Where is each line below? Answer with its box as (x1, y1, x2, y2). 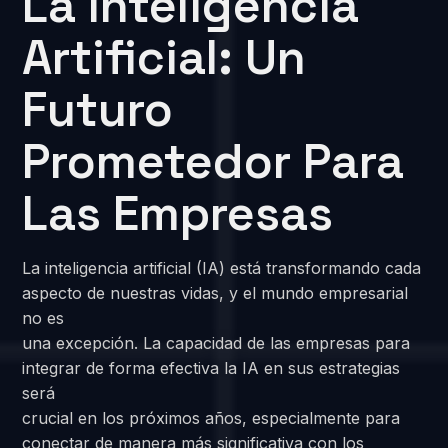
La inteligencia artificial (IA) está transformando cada (22, 257, 422, 278)
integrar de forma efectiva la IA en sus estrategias (22, 357, 401, 378)
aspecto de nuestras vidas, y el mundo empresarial (22, 282, 409, 303)
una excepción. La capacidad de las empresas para (22, 332, 411, 353)
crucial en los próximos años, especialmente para (22, 407, 401, 428)
